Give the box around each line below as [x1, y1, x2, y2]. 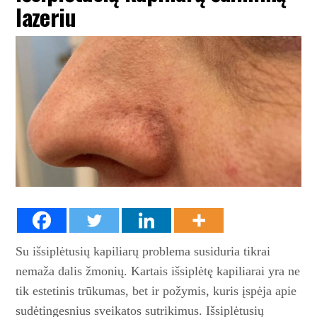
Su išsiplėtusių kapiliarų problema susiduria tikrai [16, 243, 271, 258]
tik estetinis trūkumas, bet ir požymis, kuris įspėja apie [16, 283, 297, 298]
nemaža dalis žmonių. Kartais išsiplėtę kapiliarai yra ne [16, 263, 301, 278]
